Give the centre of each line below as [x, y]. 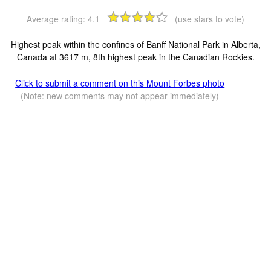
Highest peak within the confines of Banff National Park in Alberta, [135, 44]
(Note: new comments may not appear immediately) [120, 95]
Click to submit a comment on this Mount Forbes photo [120, 83]
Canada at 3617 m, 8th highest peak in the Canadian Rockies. [135, 57]
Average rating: [57, 18]
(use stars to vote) [210, 18]
